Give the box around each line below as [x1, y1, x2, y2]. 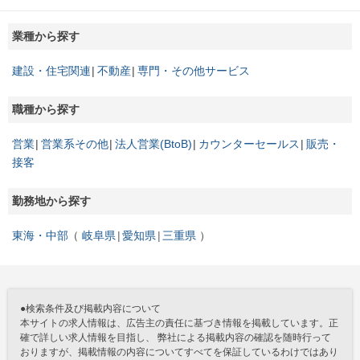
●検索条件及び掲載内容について [20, 303, 161, 315]
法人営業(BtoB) [115, 137, 192, 151]
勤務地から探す [12, 194, 91, 208]
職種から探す [12, 103, 80, 117]
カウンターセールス [198, 137, 300, 151]
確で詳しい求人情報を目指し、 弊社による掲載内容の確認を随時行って [20, 332, 331, 344]
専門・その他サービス [137, 64, 250, 78]
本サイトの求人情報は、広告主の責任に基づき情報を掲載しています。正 [20, 317, 338, 329]
